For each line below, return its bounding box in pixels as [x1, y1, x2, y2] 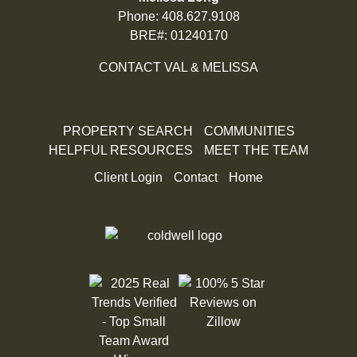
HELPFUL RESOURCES [49, 143, 193, 158]
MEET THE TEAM [204, 143, 308, 158]
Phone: [117, 10, 162, 24]
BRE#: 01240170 [129, 29, 228, 43]
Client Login [94, 171, 163, 185]
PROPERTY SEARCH [62, 124, 193, 139]
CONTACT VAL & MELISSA [99, 61, 258, 75]
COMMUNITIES [203, 124, 295, 139]
